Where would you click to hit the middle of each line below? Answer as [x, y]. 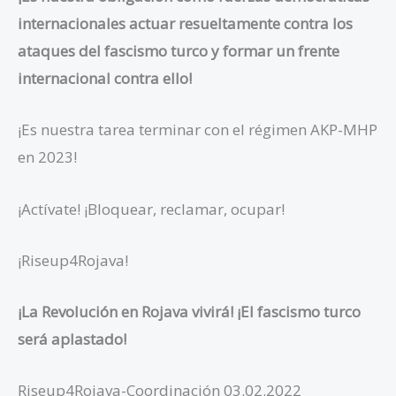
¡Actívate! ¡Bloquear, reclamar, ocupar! [151, 209]
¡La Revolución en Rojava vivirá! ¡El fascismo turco [189, 312]
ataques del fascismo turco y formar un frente [179, 51]
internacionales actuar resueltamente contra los [185, 24]
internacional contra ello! [105, 79]
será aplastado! [72, 339]
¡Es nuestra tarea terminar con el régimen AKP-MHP [198, 130]
